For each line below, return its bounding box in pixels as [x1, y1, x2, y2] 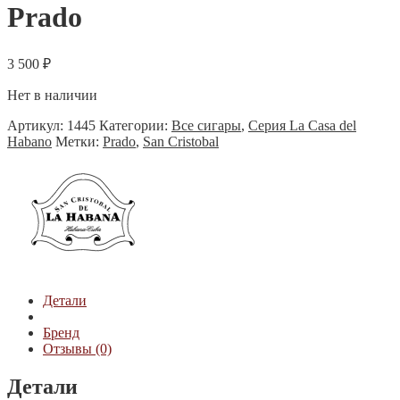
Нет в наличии [7, 87, 97, 103]
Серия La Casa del [248, 117, 356, 133]
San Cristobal [143, 133, 219, 149]
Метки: [55, 133, 103, 149]
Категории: [99, 117, 171, 133]
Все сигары [171, 117, 241, 133]
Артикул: [7, 117, 67, 133]
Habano [7, 133, 52, 149]
